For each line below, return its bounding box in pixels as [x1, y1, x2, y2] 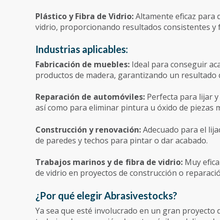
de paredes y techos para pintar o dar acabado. [35, 135, 208, 146]
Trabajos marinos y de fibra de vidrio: [35, 157, 185, 168]
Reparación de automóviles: [35, 91, 147, 103]
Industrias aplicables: [35, 43, 128, 55]
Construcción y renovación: [35, 124, 143, 135]
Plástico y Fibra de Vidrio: [35, 10, 136, 22]
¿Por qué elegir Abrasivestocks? [35, 189, 177, 201]
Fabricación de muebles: [35, 58, 132, 70]
